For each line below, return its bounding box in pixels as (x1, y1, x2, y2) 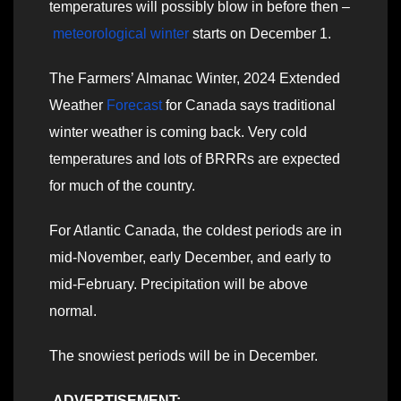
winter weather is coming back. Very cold (49, 124, 307, 141)
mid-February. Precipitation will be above (49, 277, 308, 293)
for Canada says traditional (162, 98, 336, 114)
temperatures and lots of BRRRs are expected (49, 151, 340, 167)
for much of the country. (49, 178, 202, 194)
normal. (49, 303, 97, 320)
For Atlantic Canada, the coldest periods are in (49, 223, 342, 239)
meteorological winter (53, 26, 189, 42)
